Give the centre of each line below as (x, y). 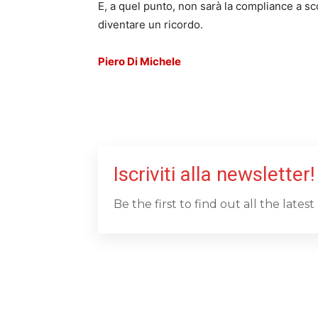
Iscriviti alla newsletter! (214, 175)
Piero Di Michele (139, 62)
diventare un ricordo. (150, 25)
